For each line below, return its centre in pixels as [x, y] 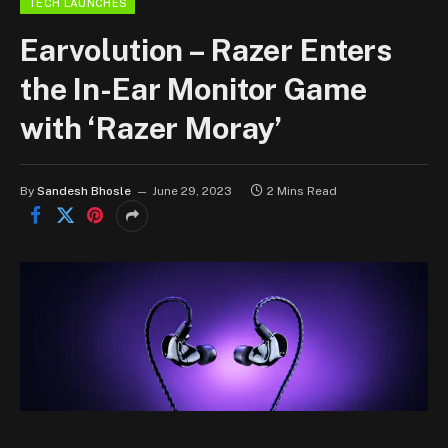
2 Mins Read [302, 190]
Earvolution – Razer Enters [206, 49]
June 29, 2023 [192, 190]
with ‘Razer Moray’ [151, 127]
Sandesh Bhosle [84, 190]
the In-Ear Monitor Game [193, 88]
